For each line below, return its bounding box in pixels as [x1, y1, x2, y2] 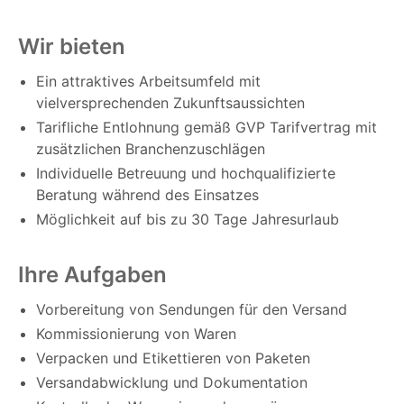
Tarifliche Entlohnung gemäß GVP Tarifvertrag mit [36, 118, 377, 137]
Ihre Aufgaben [18, 262, 167, 289]
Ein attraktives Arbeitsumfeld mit [36, 72, 261, 91]
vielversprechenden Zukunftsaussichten [36, 94, 305, 113]
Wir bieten [18, 33, 125, 60]
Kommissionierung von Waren [36, 325, 236, 344]
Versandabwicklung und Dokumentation [36, 373, 308, 392]
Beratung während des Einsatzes [36, 186, 259, 205]
